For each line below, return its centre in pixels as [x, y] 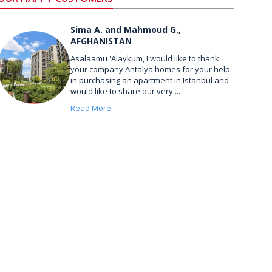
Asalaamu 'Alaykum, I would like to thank [144, 58]
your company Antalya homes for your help [150, 69]
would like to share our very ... [125, 91]
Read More [90, 108]
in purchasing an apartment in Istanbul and [149, 80]
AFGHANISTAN [101, 41]
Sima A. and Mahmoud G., [125, 29]
